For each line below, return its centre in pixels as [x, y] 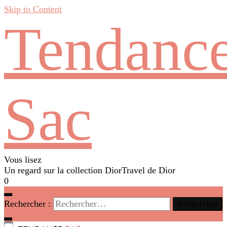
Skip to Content [33, 9]
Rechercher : [27, 204]
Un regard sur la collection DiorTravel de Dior [90, 170]
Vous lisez [23, 160]
